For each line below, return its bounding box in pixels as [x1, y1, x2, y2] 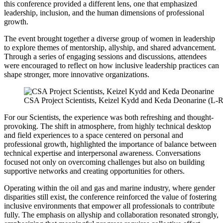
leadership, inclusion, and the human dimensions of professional [4, 8, 204, 17]
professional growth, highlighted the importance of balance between [4, 140, 217, 149]
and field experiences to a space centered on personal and [4, 131, 183, 140]
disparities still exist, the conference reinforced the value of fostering [4, 193, 217, 202]
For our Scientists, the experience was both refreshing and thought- [4, 113, 214, 122]
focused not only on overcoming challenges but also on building [4, 158, 205, 167]
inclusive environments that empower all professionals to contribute [4, 202, 215, 211]
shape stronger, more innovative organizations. [4, 70, 149, 79]
